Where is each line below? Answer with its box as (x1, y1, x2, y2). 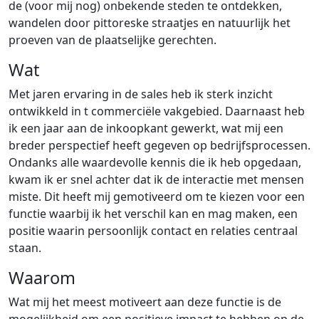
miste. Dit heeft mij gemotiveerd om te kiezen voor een (9, 189, 305, 204)
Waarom (9, 266, 75, 289)
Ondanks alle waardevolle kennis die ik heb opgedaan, (9, 155, 301, 170)
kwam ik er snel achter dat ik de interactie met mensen (9, 172, 304, 187)
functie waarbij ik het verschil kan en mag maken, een (9, 206, 298, 221)
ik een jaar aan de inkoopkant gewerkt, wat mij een (9, 120, 283, 136)
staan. (9, 240, 41, 256)
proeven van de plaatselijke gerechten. (9, 32, 216, 48)
